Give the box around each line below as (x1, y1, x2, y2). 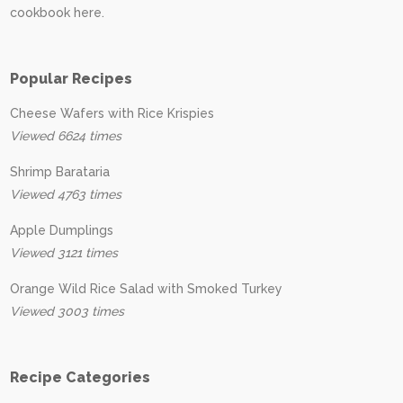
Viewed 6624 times (10, 129, 121, 143)
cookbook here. (10, 5, 104, 20)
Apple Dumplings (10, 223, 113, 237)
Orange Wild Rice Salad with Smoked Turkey (10, 282, 282, 296)
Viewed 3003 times (10, 304, 124, 318)
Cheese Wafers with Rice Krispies (10, 106, 214, 121)
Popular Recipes (10, 70, 132, 87)
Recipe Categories (10, 369, 150, 386)
